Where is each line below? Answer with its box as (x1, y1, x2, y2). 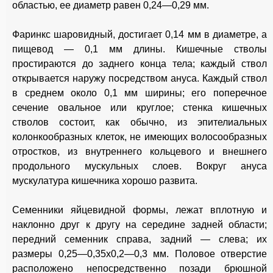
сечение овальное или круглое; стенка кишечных (12, 102, 267, 113)
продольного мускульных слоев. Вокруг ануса (12, 161, 267, 172)
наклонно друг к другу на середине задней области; (12, 219, 267, 230)
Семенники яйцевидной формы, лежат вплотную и (12, 205, 267, 216)
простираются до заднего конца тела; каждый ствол (12, 58, 267, 69)
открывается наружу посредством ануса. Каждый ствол (12, 73, 267, 84)
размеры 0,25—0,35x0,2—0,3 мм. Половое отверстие (12, 249, 267, 260)
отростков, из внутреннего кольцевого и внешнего (12, 146, 267, 157)
